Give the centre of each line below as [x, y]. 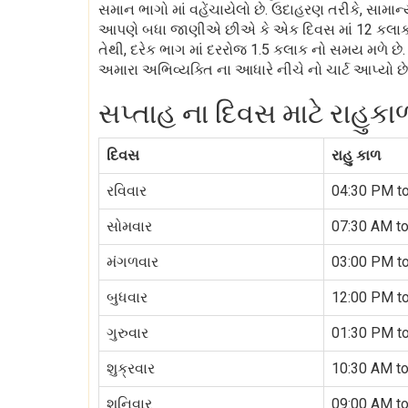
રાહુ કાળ [356, 155]
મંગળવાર [133, 262]
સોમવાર [129, 226]
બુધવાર [127, 297]
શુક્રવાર [131, 368]
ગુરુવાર [127, 333]
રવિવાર [127, 191]
